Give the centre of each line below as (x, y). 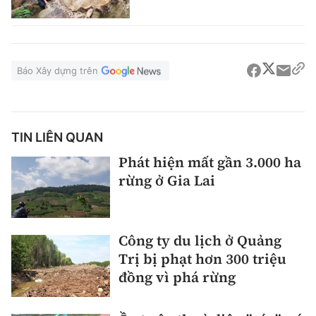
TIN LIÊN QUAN (57, 137)
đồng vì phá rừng (177, 278)
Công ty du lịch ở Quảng (200, 241)
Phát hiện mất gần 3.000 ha (210, 162)
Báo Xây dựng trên (57, 70)
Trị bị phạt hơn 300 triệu (202, 259)
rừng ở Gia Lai (167, 180)
